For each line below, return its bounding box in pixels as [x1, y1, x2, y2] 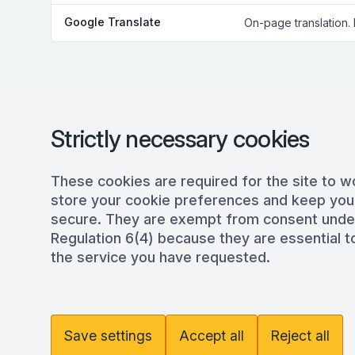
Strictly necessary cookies [51, 124, 310, 153]
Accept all [179, 327, 244, 344]
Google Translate [64, 15, 161, 29]
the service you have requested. [51, 249, 270, 265]
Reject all [271, 327, 330, 344]
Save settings [64, 327, 152, 344]
